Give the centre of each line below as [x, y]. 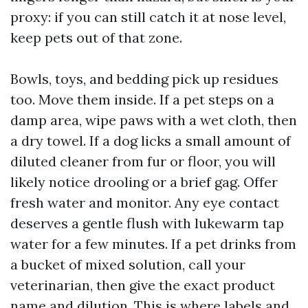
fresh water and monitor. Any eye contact [145, 202]
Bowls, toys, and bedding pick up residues [144, 79]
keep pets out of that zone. [96, 37]
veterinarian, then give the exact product [143, 285]
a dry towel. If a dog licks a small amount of [151, 141]
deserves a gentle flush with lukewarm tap [147, 223]
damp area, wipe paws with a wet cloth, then [154, 120]
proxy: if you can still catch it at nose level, [148, 17]
